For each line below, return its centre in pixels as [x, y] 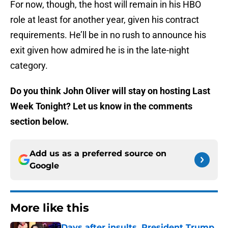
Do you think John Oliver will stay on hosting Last [110, 91]
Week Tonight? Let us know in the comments [101, 106]
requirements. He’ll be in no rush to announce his [108, 35]
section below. [39, 122]
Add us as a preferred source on [98, 154]
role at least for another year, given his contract [105, 20]
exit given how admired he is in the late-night [100, 50]
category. [29, 66]
